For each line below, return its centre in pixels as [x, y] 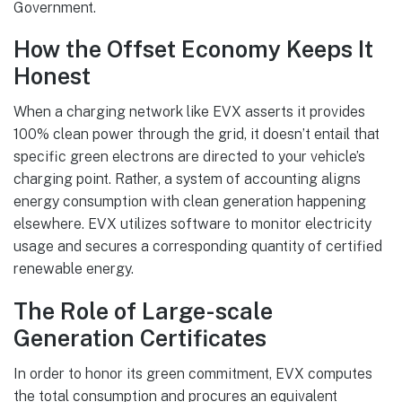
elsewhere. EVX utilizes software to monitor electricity [192, 224]
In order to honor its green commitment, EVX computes [193, 374]
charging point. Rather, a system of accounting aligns [187, 179]
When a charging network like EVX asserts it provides [189, 112]
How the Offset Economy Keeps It [193, 49]
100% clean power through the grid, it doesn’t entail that [197, 135]
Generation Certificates [140, 338]
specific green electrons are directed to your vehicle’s [189, 157]
